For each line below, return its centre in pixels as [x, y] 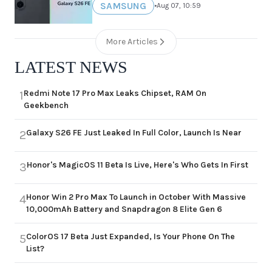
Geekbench [46, 105]
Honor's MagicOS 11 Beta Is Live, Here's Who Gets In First [138, 165]
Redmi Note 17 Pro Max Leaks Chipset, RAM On [115, 93]
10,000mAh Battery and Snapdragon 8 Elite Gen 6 [124, 209]
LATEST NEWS [71, 67]
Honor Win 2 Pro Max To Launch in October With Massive [136, 197]
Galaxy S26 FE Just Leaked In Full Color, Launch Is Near [134, 132]
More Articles [132, 41]
